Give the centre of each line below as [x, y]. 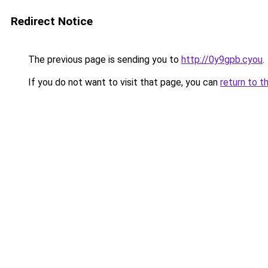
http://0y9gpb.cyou [222, 60]
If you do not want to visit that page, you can [123, 82]
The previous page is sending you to [103, 60]
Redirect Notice [52, 21]
